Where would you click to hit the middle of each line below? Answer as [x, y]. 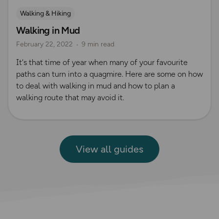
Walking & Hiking [45, 14]
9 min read [98, 44]
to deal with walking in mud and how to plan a [96, 86]
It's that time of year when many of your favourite [102, 63]
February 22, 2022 [44, 44]
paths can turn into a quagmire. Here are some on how [109, 74]
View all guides [109, 149]
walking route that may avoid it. [70, 98]
